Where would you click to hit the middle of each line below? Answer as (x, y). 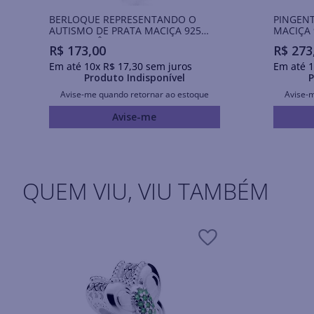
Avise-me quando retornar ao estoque (134, 94)
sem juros (167, 66)
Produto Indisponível (134, 77)
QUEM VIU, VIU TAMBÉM (146, 191)
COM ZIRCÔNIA (84, 42)
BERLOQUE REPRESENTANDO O (122, 19)
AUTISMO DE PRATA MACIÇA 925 (125, 30)
